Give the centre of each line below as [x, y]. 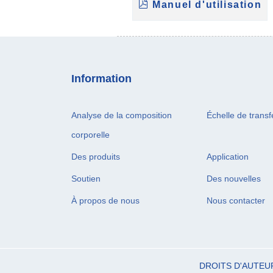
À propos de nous [105, 200]
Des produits [96, 156]
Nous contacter [236, 200]
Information [101, 78]
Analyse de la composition [122, 115]
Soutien [86, 178]
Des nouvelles [234, 178]
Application [228, 156]
